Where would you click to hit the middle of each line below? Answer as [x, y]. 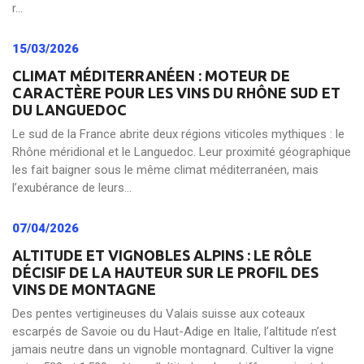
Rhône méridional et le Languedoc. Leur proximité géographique [182, 152]
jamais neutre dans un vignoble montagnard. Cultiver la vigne [173, 349]
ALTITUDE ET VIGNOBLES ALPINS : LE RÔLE [162, 255]
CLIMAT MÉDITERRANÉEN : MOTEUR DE [151, 76]
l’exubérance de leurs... [72, 188]
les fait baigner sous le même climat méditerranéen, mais [165, 170]
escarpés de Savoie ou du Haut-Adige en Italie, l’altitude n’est [174, 331]
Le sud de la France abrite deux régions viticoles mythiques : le [178, 134]
